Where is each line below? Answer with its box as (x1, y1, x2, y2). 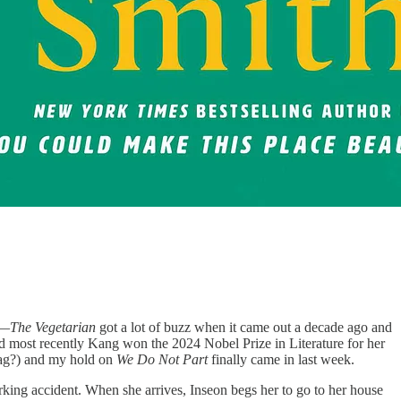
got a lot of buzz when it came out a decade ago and (96, 320, 392, 336)
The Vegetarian (10, 320, 96, 336)
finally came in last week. (211, 352, 354, 368)
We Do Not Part (116, 352, 211, 368)
